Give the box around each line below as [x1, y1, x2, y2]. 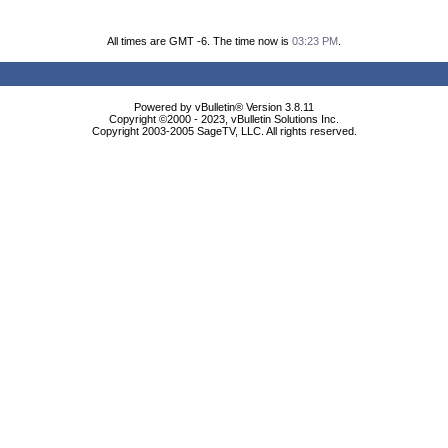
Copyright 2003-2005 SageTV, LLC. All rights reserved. [91, 125, 357, 137]
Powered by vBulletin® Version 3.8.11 [134, 101, 314, 113]
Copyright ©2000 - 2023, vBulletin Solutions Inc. [109, 113, 339, 125]
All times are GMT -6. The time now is [107, 35, 292, 47]
